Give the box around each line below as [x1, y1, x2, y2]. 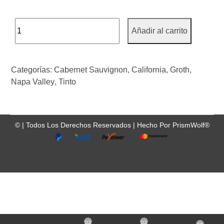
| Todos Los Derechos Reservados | [21, 120, 137, 129]
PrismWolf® [172, 120, 209, 129]
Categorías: [11, 65, 54, 74]
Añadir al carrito [131, 26, 188, 35]
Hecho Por [136, 120, 170, 129]
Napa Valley [11, 77, 55, 86]
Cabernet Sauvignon [54, 65, 128, 74]
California [131, 65, 166, 74]
